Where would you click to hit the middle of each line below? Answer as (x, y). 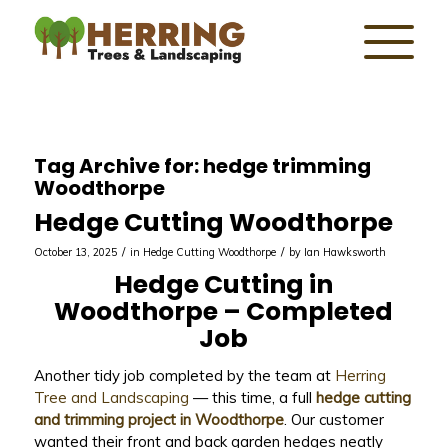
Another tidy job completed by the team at (184, 375)
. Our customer (333, 419)
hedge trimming (286, 166)
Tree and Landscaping (111, 397)
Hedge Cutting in (224, 284)
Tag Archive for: (118, 166)
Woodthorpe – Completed (224, 311)
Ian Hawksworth (344, 252)
